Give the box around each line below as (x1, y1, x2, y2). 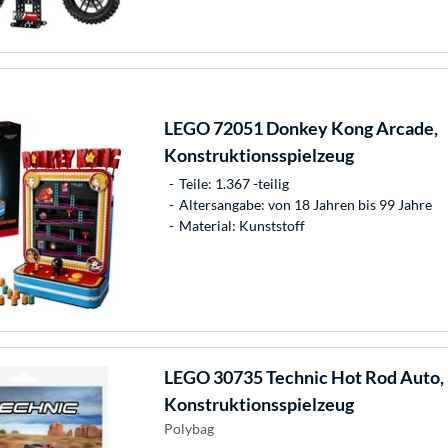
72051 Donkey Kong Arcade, (209, 117, 438, 140)
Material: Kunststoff (178, 217, 305, 235)
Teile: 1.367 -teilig (178, 175, 289, 193)
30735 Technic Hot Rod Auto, (209, 366, 444, 389)
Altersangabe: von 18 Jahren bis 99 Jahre (178, 196, 432, 214)
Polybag (163, 420, 214, 438)
